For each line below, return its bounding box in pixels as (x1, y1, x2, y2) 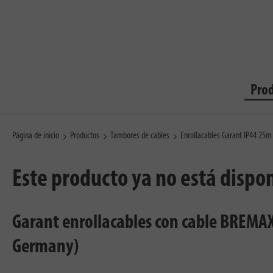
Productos (70, 131, 99, 141)
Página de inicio (12, 131, 59, 141)
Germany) (12, 238, 79, 257)
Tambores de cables (110, 131, 169, 141)
